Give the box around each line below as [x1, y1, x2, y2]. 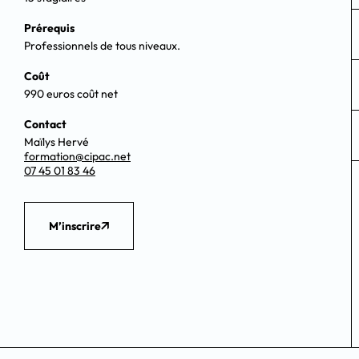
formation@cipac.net [24, 149, 131, 164]
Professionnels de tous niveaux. [24, 38, 180, 54]
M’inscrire [49, 219, 101, 234]
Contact [24, 117, 67, 132]
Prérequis [24, 21, 75, 36]
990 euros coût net [24, 87, 118, 102]
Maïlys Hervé [24, 135, 89, 150]
